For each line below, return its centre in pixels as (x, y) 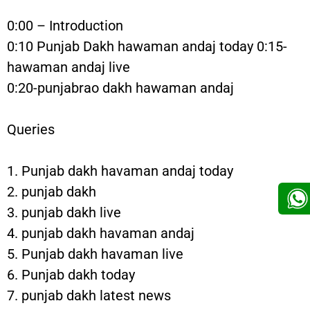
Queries (31, 129)
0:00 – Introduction (65, 26)
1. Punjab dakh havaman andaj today (120, 171)
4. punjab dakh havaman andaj (101, 233)
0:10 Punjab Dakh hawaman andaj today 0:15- (147, 46)
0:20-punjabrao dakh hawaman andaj (120, 88)
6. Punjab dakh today (71, 275)
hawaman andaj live (69, 67)
